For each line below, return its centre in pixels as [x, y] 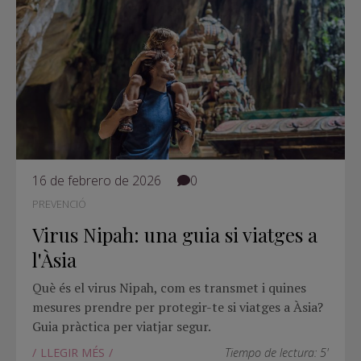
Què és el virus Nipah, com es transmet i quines [169, 287]
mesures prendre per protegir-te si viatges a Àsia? [178, 307]
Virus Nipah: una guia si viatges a [175, 234]
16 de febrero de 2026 [97, 180]
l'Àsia [54, 259]
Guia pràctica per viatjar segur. [122, 326]
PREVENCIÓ [59, 203]
